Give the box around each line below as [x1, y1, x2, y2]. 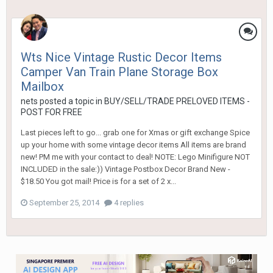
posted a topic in [38, 96, 104, 107]
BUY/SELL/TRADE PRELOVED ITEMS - [104, 96, 250, 107]
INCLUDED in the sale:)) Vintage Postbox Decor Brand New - [21, 165, 230, 174]
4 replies [112, 198, 144, 208]
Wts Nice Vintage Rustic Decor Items [21, 50, 222, 65]
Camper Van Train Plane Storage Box [21, 65, 218, 80]
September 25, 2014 [29, 198, 99, 208]
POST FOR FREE [21, 107, 82, 118]
